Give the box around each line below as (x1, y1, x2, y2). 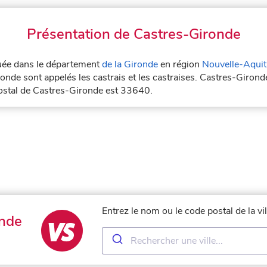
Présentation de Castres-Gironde (26, 24, 241, 44)
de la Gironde (102, 57, 158, 71)
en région (158, 57, 202, 71)
